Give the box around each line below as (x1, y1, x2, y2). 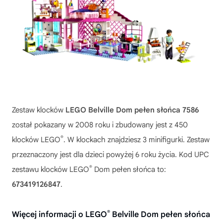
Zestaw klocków (12, 105, 65, 114)
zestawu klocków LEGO (12, 165, 89, 174)
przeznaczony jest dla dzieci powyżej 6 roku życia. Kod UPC (12, 150, 209, 159)
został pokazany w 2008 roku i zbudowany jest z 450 (12, 120, 188, 129)
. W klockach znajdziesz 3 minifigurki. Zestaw (63, 135, 210, 144)
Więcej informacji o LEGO (12, 209, 107, 220)
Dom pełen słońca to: (92, 165, 166, 174)
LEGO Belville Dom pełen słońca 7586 (65, 105, 199, 114)
